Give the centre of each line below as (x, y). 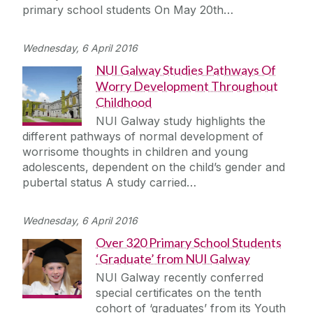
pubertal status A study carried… (109, 183)
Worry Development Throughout (187, 86)
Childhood (124, 102)
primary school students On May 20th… (128, 10)
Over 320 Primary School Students (189, 243)
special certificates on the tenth (179, 293)
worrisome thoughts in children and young (135, 152)
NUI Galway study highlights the (181, 121)
